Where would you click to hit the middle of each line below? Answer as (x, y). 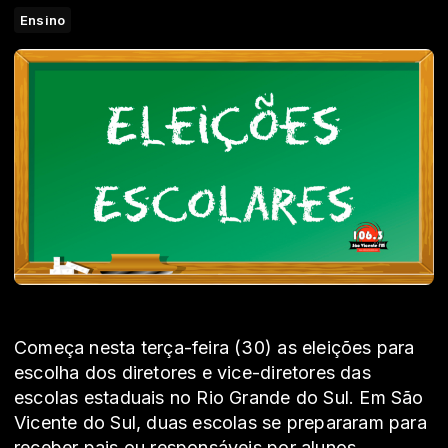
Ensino (43, 20)
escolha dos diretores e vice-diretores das (192, 373)
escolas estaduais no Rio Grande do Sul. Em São (219, 398)
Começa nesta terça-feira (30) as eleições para (214, 348)
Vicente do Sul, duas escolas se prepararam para (220, 423)
